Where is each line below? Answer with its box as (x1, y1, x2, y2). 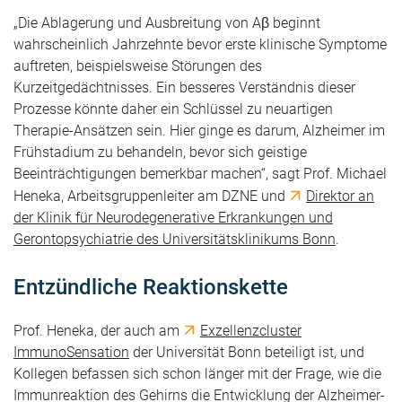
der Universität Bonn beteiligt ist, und (129, 344, 364, 361)
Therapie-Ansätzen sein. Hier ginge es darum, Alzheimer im (13, 122, 385, 139)
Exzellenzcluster (200, 322, 301, 339)
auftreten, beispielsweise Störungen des (13, 57, 262, 74)
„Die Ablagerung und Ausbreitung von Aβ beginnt (13, 14, 320, 31)
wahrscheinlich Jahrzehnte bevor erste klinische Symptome (13, 36, 387, 53)
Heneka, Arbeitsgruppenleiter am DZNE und (13, 188, 289, 205)
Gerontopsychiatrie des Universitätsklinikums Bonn (13, 231, 336, 248)
